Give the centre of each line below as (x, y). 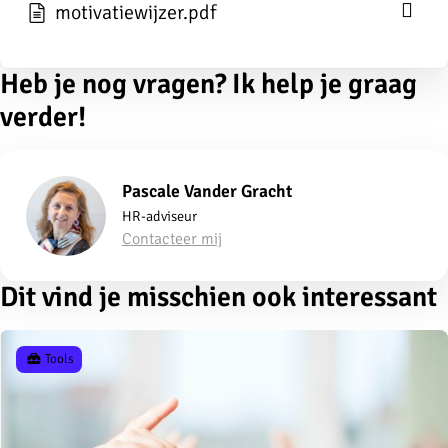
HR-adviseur (159, 215)
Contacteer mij (171, 238)
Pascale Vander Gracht (206, 190)
